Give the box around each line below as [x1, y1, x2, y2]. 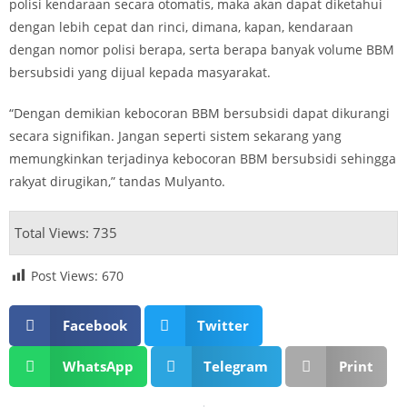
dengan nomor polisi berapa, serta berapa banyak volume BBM [9, 40, 394, 58]
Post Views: [31, 266, 98, 284]
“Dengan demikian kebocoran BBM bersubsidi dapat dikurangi [9, 104, 390, 122]
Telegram [203, 356, 268, 375]
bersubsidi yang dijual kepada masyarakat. [9, 63, 271, 81]
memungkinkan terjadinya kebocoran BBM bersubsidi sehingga [9, 149, 396, 167]
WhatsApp [62, 356, 134, 375]
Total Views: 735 [15, 223, 117, 242]
